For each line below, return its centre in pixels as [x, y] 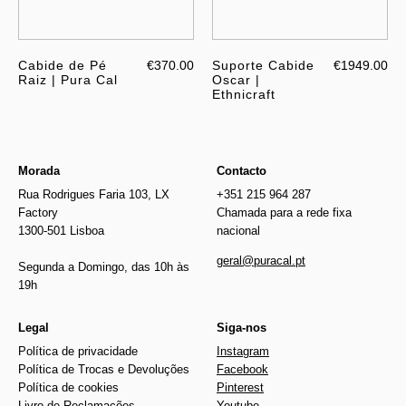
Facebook [242, 369]
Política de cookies [68, 387]
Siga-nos [242, 327]
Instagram [243, 351]
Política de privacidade [78, 351]
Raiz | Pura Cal [68, 79]
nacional [238, 230]
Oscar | [236, 79]
